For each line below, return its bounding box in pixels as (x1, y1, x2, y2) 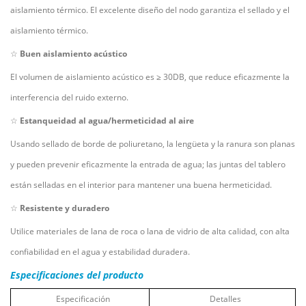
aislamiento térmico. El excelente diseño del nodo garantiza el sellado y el (10, 3, 290, 16)
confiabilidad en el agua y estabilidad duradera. (10, 245, 190, 258)
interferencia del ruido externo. (10, 91, 128, 103)
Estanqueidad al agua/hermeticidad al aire (20, 114, 194, 126)
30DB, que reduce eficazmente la (163, 70, 290, 83)
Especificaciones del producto (10, 268, 143, 281)
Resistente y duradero (20, 201, 109, 214)
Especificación (55, 292, 110, 305)
